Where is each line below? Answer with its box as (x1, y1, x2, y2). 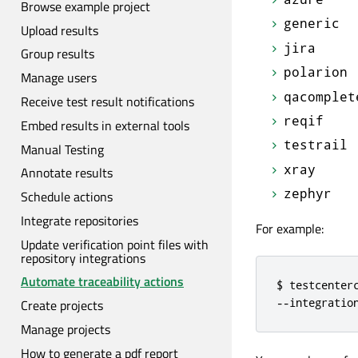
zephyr (284, 185, 332, 202)
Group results (21, 44, 94, 64)
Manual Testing (21, 139, 104, 159)
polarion (284, 63, 348, 81)
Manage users (21, 68, 97, 88)
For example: (256, 219, 324, 239)
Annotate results (21, 163, 113, 183)
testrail (284, 136, 348, 153)
